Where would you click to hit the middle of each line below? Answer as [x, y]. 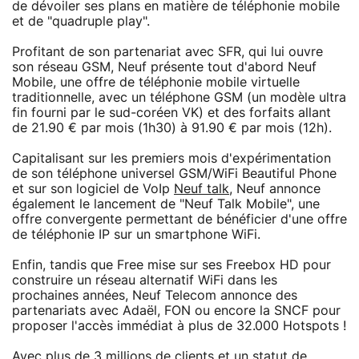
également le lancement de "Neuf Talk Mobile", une [166, 204]
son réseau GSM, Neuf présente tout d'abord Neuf [164, 67]
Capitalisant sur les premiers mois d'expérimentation [171, 158]
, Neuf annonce [275, 189]
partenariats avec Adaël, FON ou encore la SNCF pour [176, 311]
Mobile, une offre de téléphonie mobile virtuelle [156, 82]
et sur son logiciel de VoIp [93, 189]
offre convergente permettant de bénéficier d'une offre [179, 219]
